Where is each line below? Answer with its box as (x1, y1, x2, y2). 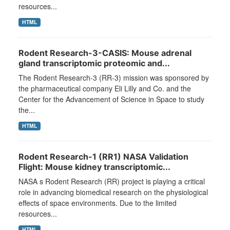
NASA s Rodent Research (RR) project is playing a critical (18, 176, 205, 187)
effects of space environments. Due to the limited (18, 198, 177, 208)
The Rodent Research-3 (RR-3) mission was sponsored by (18, 72, 209, 83)
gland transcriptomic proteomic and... (18, 58, 170, 69)
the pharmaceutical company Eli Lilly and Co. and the (18, 83, 191, 94)
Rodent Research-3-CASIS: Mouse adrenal (18, 48, 191, 59)
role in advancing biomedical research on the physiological (18, 187, 208, 198)
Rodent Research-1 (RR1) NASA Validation (18, 151, 188, 162)
